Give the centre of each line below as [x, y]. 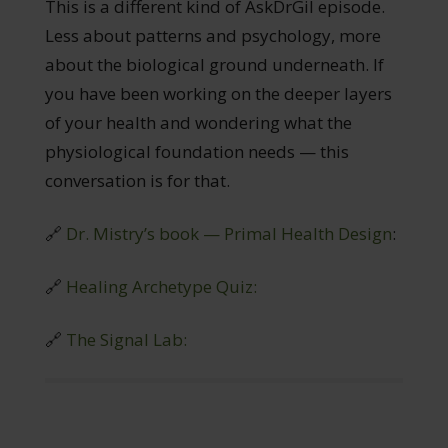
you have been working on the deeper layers [218, 93]
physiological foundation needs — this [196, 151]
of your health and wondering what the [198, 122]
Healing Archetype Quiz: [161, 286]
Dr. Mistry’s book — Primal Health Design [226, 233]
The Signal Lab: [126, 339]
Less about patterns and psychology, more [212, 35]
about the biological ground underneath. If [214, 64]
